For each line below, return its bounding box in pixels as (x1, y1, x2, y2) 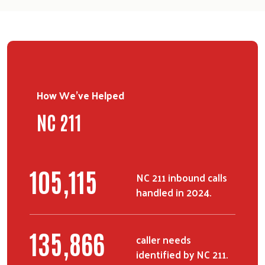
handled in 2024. (136, 183, 211, 201)
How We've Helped (37, 86, 124, 104)
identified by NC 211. (136, 245, 228, 263)
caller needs (136, 230, 191, 248)
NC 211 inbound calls (136, 168, 227, 186)
